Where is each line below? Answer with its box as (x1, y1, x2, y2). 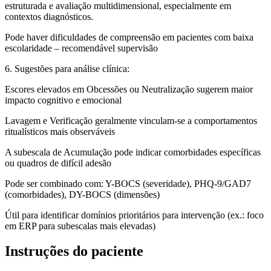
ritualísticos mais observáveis (5, 126, 115, 137)
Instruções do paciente (5, 243, 143, 260)
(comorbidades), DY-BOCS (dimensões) (5, 189, 160, 200)
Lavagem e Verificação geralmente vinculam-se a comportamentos (5, 115, 257, 126)
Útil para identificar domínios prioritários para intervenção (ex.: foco (5, 209, 264, 220)
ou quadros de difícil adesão (5, 157, 111, 168)
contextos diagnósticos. (5, 11, 93, 22)
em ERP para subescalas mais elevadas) (5, 220, 155, 231)
